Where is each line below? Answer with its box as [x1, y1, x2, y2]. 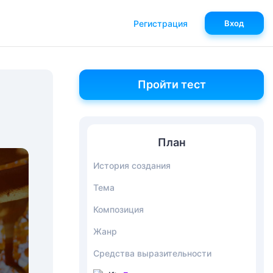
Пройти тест [137, 78, 206, 91]
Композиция [93, 204, 144, 214]
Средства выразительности [93, 248, 211, 258]
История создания [93, 160, 171, 171]
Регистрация [133, 18, 188, 29]
